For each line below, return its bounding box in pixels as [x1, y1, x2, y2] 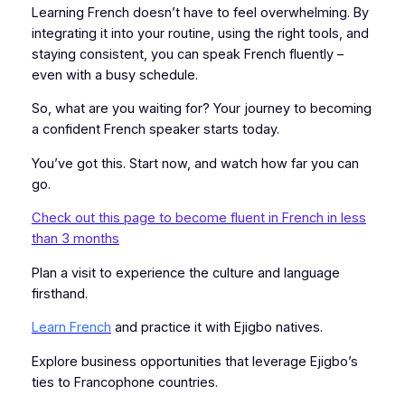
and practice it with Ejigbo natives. [110, 319, 323, 336]
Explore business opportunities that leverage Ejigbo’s [31, 353, 358, 370]
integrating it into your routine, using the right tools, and [31, 24, 369, 42]
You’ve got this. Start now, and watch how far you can [31, 155, 359, 172]
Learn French [31, 319, 111, 336]
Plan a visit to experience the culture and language [31, 264, 340, 281]
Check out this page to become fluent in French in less [31, 210, 366, 227]
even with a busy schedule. [31, 66, 198, 83]
